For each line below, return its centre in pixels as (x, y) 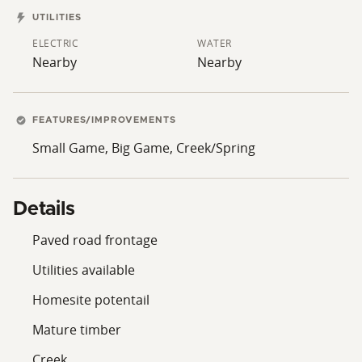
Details (44, 209)
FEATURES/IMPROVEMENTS (103, 120)
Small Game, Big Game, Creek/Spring (144, 147)
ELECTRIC (55, 43)
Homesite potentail (91, 299)
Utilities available (84, 269)
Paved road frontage (95, 240)
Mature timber (77, 329)
